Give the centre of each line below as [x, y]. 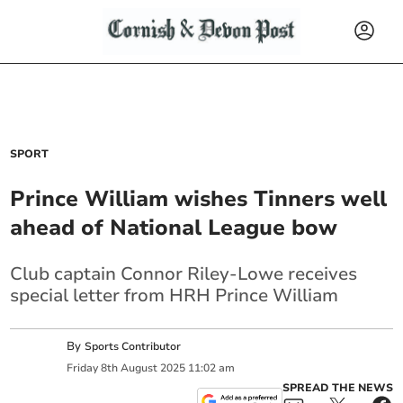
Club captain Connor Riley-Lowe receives [184, 274]
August [139, 367]
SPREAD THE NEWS [337, 388]
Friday [83, 367]
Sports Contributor [133, 347]
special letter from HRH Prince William [175, 296]
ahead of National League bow [174, 228]
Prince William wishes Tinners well [199, 199]
